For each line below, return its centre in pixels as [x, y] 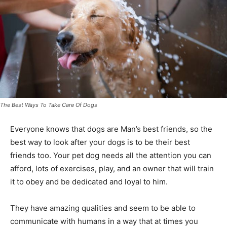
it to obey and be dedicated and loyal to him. [89, 182]
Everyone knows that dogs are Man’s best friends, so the [111, 129]
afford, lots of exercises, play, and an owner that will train [112, 169]
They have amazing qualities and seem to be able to [103, 208]
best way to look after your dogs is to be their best [100, 142]
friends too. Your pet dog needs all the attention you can [111, 156]
